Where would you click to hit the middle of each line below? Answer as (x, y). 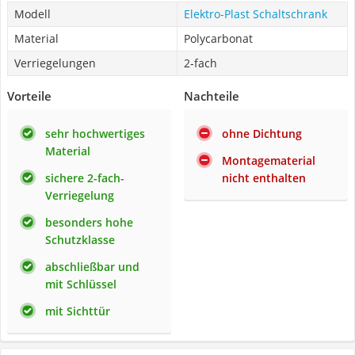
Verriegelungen (55, 63)
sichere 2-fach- (85, 178)
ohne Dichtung (262, 134)
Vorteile (29, 96)
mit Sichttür (78, 311)
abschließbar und (92, 267)
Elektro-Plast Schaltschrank (256, 14)
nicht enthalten (264, 178)
